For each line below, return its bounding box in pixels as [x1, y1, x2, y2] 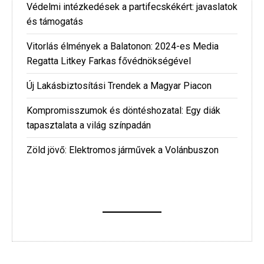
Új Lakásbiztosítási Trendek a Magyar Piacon [27, 80, 212, 91]
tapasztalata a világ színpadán [27, 119, 151, 131]
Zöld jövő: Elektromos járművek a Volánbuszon [27, 144, 219, 156]
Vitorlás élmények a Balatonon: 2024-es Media [27, 40, 219, 52]
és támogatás [27, 15, 83, 27]
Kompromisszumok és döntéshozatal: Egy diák [27, 104, 220, 116]
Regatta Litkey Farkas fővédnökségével [27, 55, 191, 67]
